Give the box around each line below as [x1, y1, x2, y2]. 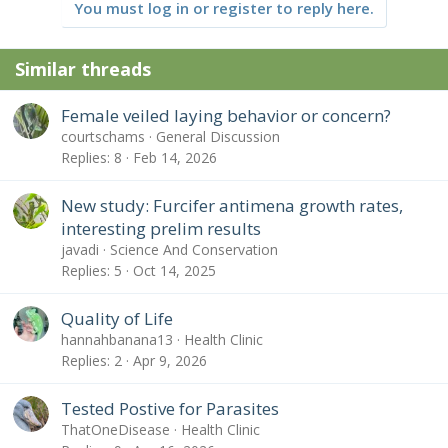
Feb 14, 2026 [133, 148, 217, 168]
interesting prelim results [61, 216, 261, 240]
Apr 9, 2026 [133, 351, 207, 371]
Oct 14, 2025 [133, 261, 216, 281]
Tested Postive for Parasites [61, 396, 279, 420]
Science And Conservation [110, 239, 278, 259]
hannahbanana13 [61, 329, 173, 349]
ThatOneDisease [61, 419, 170, 439]
